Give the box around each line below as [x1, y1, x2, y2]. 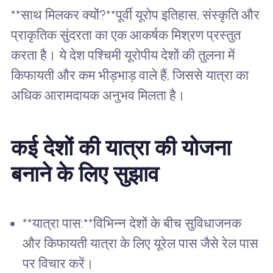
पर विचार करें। [23, 256, 94, 272]
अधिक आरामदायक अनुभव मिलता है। [10, 88, 185, 104]
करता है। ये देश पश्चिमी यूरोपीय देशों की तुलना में [10, 48, 235, 63]
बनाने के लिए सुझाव [10, 161, 159, 188]
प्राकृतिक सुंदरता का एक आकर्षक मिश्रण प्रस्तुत [10, 27, 241, 43]
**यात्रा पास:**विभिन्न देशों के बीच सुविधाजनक [23, 216, 242, 232]
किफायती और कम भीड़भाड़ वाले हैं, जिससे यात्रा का [10, 68, 249, 83]
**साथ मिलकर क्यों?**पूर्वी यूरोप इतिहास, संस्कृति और [10, 7, 260, 23]
